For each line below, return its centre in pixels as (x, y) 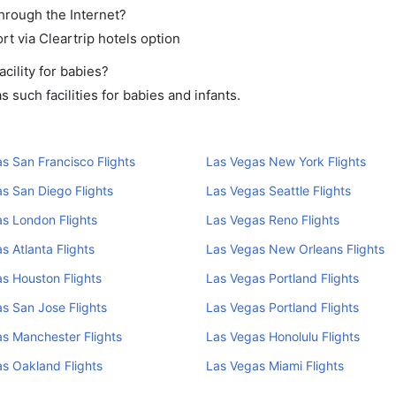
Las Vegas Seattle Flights (278, 190)
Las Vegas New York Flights (286, 161)
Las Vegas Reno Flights (272, 220)
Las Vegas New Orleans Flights (295, 249)
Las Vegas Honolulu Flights (282, 336)
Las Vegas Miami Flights (274, 366)
